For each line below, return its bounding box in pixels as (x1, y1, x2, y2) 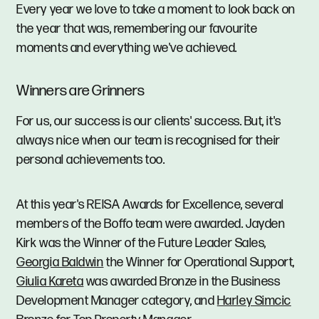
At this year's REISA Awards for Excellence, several (16, 197, 285, 213)
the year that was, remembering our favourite (16, 21, 258, 37)
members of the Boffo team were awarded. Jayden (16, 216, 286, 232)
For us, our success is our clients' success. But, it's (16, 113, 281, 129)
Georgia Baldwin (16, 255, 104, 271)
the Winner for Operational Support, (103, 255, 296, 271)
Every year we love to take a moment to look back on (16, 2, 296, 18)
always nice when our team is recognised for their (16, 132, 281, 148)
